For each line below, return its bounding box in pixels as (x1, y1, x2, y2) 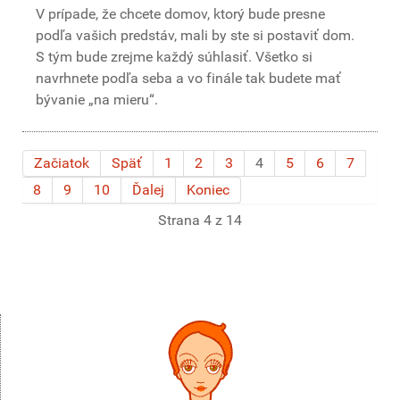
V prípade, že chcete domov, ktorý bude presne (36, 5, 325, 22)
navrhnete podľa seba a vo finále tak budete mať (36, 70, 341, 87)
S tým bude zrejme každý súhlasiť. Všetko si (36, 48, 312, 65)
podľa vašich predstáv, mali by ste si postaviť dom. (36, 27, 354, 44)
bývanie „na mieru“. (36, 91, 158, 108)
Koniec (187, 181, 229, 198)
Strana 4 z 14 (158, 212, 242, 229)
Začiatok (34, 154, 89, 171)
